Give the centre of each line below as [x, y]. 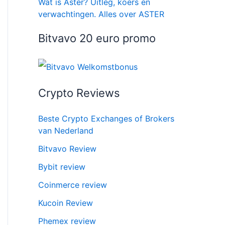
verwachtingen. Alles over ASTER [101, 14]
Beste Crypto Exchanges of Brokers [106, 118]
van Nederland [66, 130]
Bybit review [62, 166]
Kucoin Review [66, 203]
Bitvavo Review [67, 148]
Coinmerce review [73, 185]
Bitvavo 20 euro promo [97, 38]
